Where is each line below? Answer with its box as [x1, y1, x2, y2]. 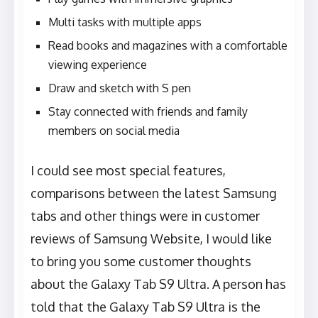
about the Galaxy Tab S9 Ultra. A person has [31, 276, 286, 292]
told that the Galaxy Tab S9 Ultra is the [31, 299, 261, 315]
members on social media [48, 124, 180, 138]
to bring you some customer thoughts [31, 253, 251, 270]
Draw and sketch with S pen [48, 81, 191, 96]
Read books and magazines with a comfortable [48, 38, 287, 53]
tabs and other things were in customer [31, 208, 260, 224]
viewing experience [48, 57, 147, 72]
